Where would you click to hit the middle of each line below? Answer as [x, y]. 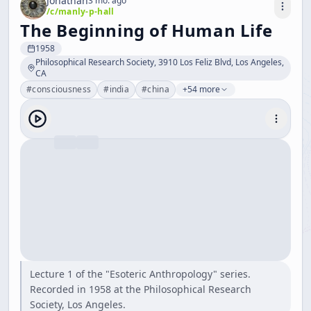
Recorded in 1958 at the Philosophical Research [141, 289]
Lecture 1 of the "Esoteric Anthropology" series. [140, 274]
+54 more [201, 89]
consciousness [62, 89]
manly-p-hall [86, 11]
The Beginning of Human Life [146, 30]
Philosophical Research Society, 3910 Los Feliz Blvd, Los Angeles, [160, 62]
